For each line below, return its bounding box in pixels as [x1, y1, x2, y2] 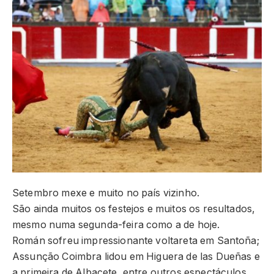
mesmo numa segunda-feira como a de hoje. [12, 218, 220, 231]
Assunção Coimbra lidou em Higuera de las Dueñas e [12, 250, 260, 262]
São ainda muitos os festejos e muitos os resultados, [12, 202, 256, 215]
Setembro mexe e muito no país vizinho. [12, 187, 200, 199]
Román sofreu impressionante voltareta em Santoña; [12, 234, 259, 246]
